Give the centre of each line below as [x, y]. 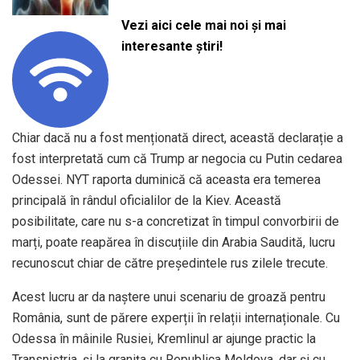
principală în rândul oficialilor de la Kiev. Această [147, 200]
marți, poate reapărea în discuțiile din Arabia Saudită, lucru [174, 242]
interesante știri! [172, 46]
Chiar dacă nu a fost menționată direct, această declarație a [178, 137]
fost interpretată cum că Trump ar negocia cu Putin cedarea [177, 158]
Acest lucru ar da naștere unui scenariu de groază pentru [169, 297]
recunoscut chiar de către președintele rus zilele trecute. [170, 263]
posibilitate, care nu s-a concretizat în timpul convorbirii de [176, 221]
